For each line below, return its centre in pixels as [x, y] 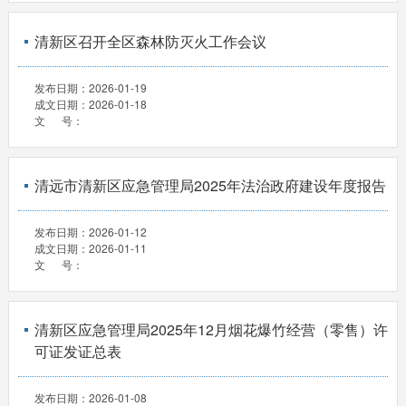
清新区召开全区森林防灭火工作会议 [150, 42]
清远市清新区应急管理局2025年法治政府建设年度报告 [210, 186]
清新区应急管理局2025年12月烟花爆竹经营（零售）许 [211, 330]
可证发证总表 [77, 352]
